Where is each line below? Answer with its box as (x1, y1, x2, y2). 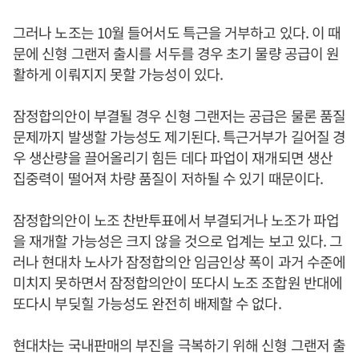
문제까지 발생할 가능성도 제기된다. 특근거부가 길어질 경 (13, 126, 346, 147)
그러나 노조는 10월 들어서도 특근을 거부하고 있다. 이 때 (13, 22, 341, 42)
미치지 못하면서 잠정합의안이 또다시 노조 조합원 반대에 (13, 272, 342, 292)
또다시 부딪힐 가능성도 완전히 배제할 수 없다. (13, 292, 281, 313)
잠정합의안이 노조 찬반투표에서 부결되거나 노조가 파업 (13, 209, 339, 230)
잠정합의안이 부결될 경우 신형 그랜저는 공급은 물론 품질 (13, 105, 346, 126)
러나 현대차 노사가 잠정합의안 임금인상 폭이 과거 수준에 (13, 251, 346, 272)
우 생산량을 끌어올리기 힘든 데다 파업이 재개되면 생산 (13, 147, 333, 167)
